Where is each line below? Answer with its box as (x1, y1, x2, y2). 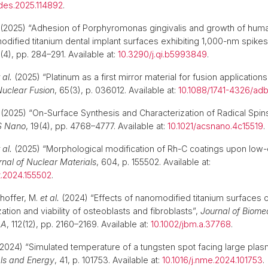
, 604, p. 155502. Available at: (96, 157, 211, 167)
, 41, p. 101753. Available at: (54, 255, 162, 265)
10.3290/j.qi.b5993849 (118, 49, 207, 59)
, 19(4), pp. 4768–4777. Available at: (26, 121, 167, 131)
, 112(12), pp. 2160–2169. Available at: (7, 219, 151, 229)
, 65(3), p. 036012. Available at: (54, 85, 178, 95)
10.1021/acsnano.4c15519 (167, 121, 263, 131)
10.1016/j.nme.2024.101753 (162, 255, 263, 265)
